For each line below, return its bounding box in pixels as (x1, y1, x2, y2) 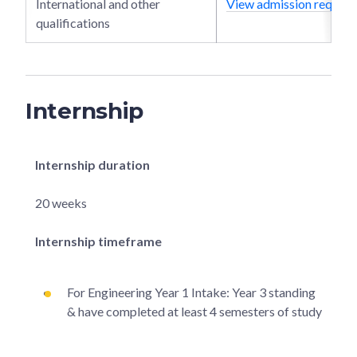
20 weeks (35, 194, 87, 210)
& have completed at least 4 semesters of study (67, 303, 322, 319)
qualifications (36, 14, 110, 30)
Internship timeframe (35, 233, 162, 249)
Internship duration (35, 156, 150, 172)
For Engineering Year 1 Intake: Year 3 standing (67, 284, 316, 300)
